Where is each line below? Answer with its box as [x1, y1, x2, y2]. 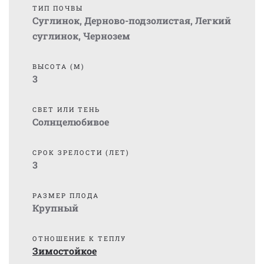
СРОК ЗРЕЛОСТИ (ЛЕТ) [32, 148, 130, 157]
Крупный [32, 202, 78, 214]
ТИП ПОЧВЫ [32, 4, 83, 12]
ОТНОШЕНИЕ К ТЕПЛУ [32, 234, 126, 243]
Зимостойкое [32, 245, 97, 257]
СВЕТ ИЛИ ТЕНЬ [32, 105, 100, 114]
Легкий [195, 14, 231, 27]
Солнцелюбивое [32, 115, 109, 128]
